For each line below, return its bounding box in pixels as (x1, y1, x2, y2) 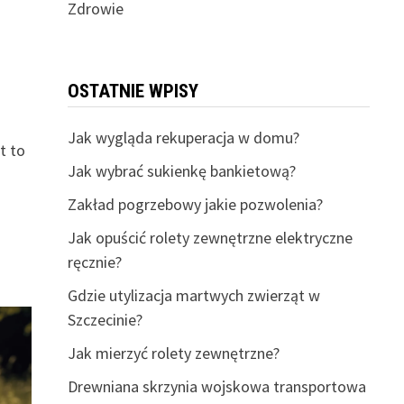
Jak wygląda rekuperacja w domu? (67, 127, 299, 148)
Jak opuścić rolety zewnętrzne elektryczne (67, 227, 353, 248)
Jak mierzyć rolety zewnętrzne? (67, 343, 280, 363)
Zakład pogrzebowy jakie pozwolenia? (67, 194, 323, 215)
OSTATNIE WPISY (67, 80, 198, 102)
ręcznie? (67, 252, 122, 272)
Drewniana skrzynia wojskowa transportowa (67, 376, 366, 397)
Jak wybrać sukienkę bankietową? (67, 161, 296, 181)
